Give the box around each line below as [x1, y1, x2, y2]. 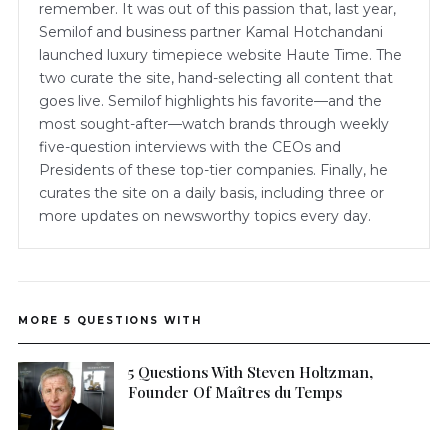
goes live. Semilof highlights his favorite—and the [39, 92, 382, 111]
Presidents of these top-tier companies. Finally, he [39, 161, 388, 180]
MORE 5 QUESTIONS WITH [18, 314, 202, 328]
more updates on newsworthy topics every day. [39, 207, 371, 226]
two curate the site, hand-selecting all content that [39, 69, 393, 88]
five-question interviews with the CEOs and [39, 138, 341, 157]
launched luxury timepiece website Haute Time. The [39, 46, 402, 65]
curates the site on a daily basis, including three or [39, 184, 384, 203]
